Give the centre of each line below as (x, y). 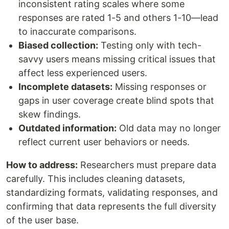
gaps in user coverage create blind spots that (116, 101)
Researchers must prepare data (147, 165)
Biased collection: (58, 45)
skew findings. (50, 114)
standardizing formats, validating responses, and (112, 193)
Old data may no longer (169, 128)
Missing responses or (159, 87)
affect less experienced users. (83, 73)
